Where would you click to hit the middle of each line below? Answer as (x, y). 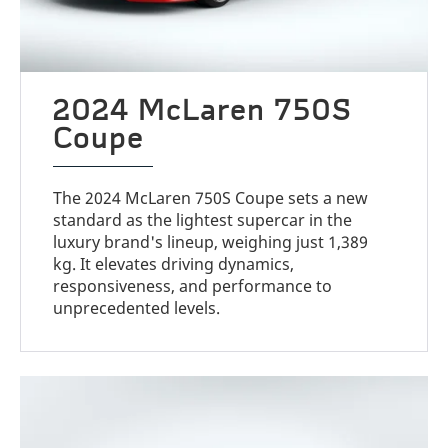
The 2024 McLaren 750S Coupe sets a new (211, 198)
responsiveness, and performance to (193, 286)
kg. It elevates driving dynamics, (174, 264)
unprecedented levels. (137, 308)
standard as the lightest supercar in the (203, 220)
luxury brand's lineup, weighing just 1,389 (211, 242)
